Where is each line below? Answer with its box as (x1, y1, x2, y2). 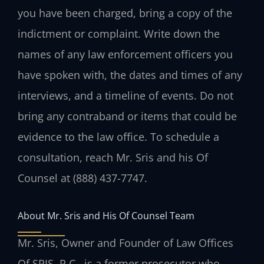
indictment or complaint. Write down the (18, 26, 220, 41)
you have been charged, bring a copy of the (18, 5, 232, 20)
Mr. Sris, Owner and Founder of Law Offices (18, 236, 233, 250)
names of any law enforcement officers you (18, 47, 233, 61)
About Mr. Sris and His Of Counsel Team (18, 209, 194, 223)
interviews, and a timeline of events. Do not (18, 88, 233, 103)
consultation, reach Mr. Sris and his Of (18, 150, 208, 164)
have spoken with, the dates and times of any (18, 67, 242, 82)
